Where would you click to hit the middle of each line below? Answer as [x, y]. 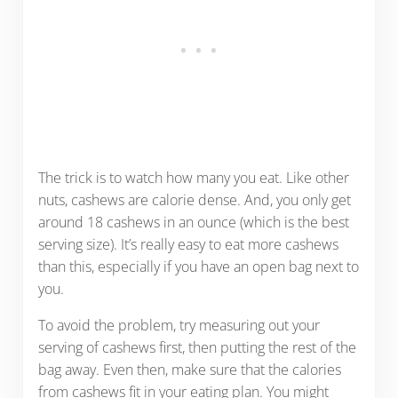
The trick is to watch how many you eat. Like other [193, 177]
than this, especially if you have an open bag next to [198, 266]
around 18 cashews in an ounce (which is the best [193, 222]
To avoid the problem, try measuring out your [179, 325]
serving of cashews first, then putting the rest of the [197, 347]
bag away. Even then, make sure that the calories [189, 369]
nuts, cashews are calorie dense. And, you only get [194, 199]
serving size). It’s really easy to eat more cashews [188, 244]
